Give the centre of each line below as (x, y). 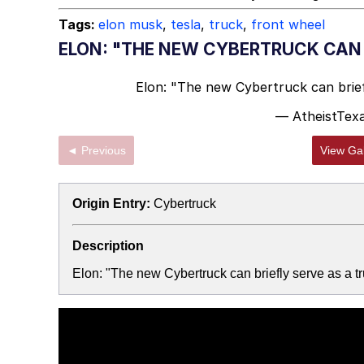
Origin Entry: (111, 204)
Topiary (243, 21)
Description (108, 246)
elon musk (130, 24)
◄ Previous (104, 150)
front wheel (288, 24)
